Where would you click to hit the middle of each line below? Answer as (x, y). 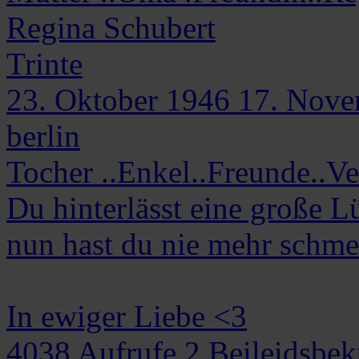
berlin (43, 135)
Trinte (44, 63)
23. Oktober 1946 (118, 99)
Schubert (159, 27)
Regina (51, 27)
